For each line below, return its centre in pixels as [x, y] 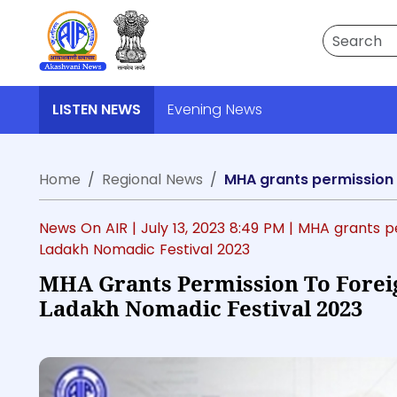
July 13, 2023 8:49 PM [215, 228]
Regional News [152, 179]
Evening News [215, 109]
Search [346, 34]
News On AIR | [90, 228]
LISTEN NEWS [97, 109]
